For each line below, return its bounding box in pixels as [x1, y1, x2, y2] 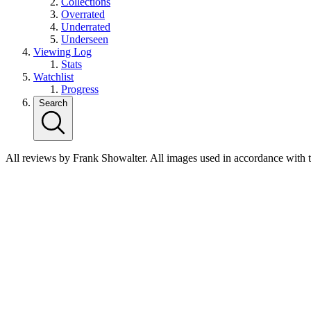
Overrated [61, 8, 105, 21]
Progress [61, 83, 99, 96]
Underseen [61, 33, 108, 46]
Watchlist [33, 71, 74, 83]
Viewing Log [33, 46, 92, 58]
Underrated [61, 21, 110, 33]
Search [39, 98, 67, 109]
